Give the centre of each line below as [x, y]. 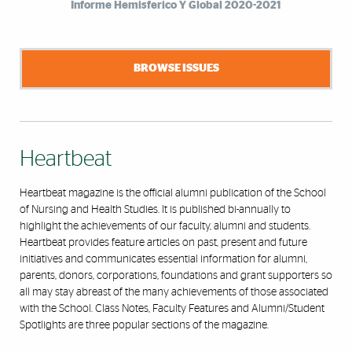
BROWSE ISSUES [176, 68]
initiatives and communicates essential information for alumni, [163, 259]
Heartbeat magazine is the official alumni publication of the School [173, 193]
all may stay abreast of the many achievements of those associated [174, 292]
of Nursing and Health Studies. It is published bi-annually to [155, 209]
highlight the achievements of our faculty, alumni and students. [165, 226]
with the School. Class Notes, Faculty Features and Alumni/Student [172, 308]
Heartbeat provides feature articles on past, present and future [163, 242]
